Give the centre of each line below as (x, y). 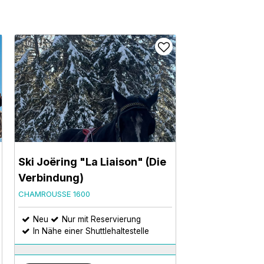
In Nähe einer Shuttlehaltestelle (91, 231)
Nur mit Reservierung (101, 219)
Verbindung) (51, 177)
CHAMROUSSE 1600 (54, 194)
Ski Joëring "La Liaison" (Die (92, 161)
